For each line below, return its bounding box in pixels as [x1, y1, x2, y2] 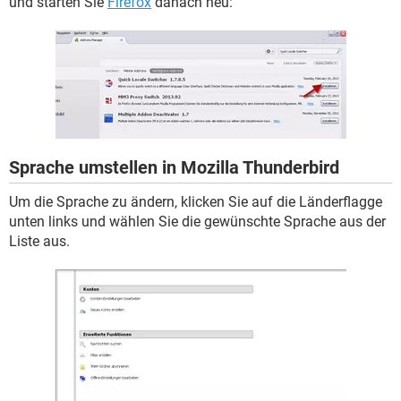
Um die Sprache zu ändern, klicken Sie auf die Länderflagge [9, 192, 382, 210]
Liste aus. [9, 232, 70, 250]
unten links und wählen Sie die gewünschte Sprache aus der [9, 212, 386, 230]
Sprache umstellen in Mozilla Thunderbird [9, 156, 339, 178]
